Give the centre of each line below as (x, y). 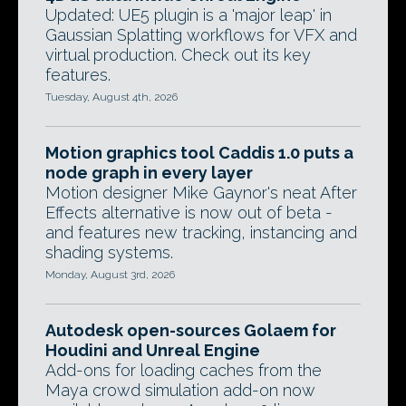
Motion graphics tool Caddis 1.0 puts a (199, 153)
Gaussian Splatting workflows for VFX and (201, 35)
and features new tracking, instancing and (201, 233)
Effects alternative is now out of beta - (189, 213)
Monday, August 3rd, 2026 (110, 275)
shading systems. (109, 253)
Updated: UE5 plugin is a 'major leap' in (188, 15)
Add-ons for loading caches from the (184, 371)
